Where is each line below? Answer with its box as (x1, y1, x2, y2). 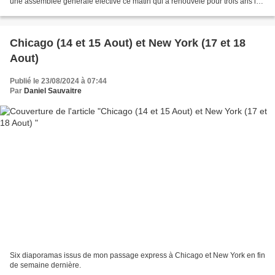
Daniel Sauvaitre (24, 87, 82, 96)
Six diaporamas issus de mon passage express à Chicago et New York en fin (10, 250, 265, 260)
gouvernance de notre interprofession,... (10, 7, 142, 16)
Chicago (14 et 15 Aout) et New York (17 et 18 (10, 37, 136, 50)
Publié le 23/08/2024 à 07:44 (10, 77, 107, 86)
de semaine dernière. (10, 260, 81, 269)
